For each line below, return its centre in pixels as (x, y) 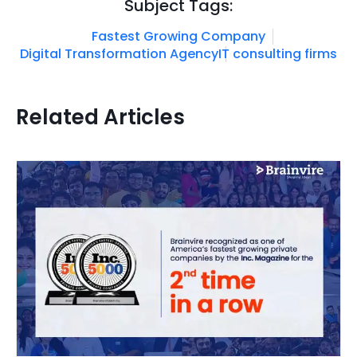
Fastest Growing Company (178, 37)
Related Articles (100, 118)
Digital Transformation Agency (119, 54)
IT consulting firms (278, 54)
